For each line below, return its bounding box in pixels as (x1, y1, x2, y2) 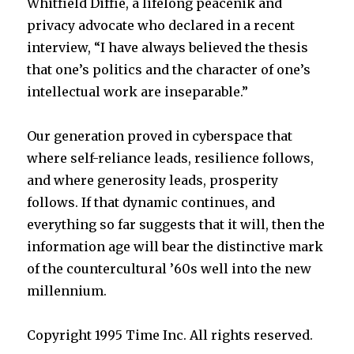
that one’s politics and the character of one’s (27, 62, 311, 77)
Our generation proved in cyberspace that (27, 128, 293, 144)
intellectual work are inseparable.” (27, 84, 249, 100)
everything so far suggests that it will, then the (27, 217, 326, 232)
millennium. (27, 283, 107, 299)
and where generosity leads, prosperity (27, 172, 279, 188)
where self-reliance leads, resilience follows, (27, 150, 314, 166)
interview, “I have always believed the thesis (27, 40, 309, 55)
